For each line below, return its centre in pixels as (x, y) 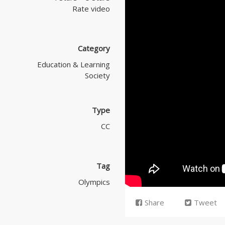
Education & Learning (74, 64)
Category (94, 48)
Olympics (94, 182)
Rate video (91, 8)
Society (97, 75)
